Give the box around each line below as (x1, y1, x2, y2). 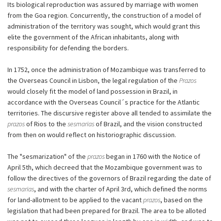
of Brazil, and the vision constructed (94, 119, 202, 128)
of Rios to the (25, 119, 68, 128)
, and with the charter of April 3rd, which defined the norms (34, 184, 207, 193)
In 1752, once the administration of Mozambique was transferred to (7, 65, 206, 74)
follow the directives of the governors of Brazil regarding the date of (7, 173, 211, 183)
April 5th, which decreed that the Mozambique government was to (7, 162, 202, 172)
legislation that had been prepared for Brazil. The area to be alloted (7, 206, 206, 215)
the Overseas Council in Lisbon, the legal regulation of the (7, 75, 179, 85)
